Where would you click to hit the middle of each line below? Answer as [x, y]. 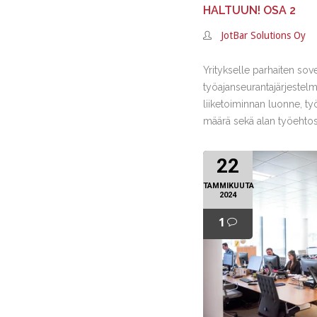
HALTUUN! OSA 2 [250, 10]
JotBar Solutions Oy [264, 35]
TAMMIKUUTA [229, 186]
